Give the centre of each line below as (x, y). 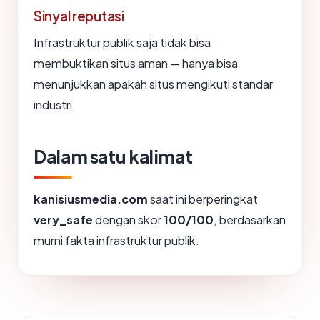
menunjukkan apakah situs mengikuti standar (153, 84)
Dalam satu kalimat (113, 157)
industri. (55, 105)
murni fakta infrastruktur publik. (116, 241)
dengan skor (128, 220)
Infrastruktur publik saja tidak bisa (122, 43)
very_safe (63, 220)
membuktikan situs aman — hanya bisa (136, 64)
